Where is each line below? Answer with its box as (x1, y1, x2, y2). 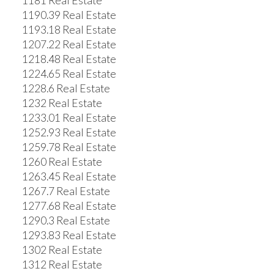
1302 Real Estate (21, 243, 102, 257)
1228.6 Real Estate (21, 82, 110, 95)
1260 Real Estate (21, 155, 102, 169)
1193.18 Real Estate (21, 23, 116, 37)
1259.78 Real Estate (21, 141, 116, 154)
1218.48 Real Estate (21, 53, 116, 66)
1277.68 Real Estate (21, 199, 116, 213)
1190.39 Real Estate (21, 9, 116, 22)
